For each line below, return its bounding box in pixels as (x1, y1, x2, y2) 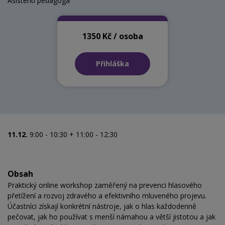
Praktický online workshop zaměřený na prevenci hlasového (8, 180, 202, 190)
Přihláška (96, 59, 129, 69)
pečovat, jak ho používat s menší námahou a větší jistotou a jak (8, 212, 215, 222)
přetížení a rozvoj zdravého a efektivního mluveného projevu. (8, 191, 206, 201)
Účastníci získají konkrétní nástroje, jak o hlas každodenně (8, 201, 196, 211)
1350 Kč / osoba (82, 30, 143, 42)
